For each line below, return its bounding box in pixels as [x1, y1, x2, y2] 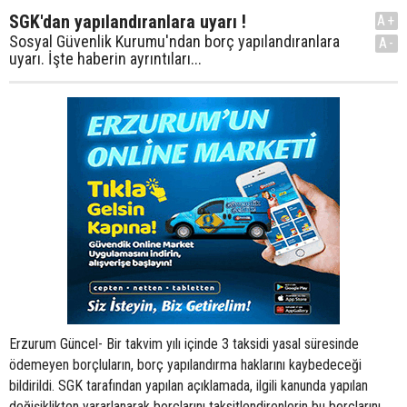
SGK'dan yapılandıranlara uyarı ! [9, 11, 246, 33]
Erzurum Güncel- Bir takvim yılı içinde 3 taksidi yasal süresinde [9, 335, 359, 352]
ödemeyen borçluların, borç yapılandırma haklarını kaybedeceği [9, 356, 362, 373]
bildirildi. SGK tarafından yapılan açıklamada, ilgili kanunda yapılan [9, 377, 368, 394]
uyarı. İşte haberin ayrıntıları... [9, 49, 202, 68]
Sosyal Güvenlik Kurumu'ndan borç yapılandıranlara [9, 32, 340, 51]
